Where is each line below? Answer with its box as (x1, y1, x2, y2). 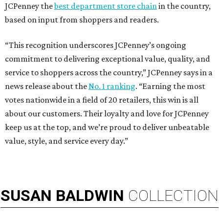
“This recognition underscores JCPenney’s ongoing (5, 40, 186, 50)
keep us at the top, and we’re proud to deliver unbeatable (5, 122, 209, 132)
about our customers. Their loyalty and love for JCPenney (5, 109, 209, 119)
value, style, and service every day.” (5, 136, 128, 146)
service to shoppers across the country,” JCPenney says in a (5, 67, 213, 78)
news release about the (5, 81, 88, 91)
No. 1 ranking (88, 81, 135, 91)
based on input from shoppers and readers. (5, 15, 159, 25)
